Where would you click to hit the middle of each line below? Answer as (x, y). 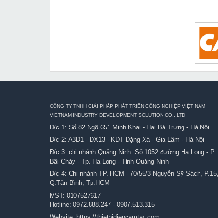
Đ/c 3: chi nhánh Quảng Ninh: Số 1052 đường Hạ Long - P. (133, 152)
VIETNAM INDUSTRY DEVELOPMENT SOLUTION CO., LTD (118, 115)
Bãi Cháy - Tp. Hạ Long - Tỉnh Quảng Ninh (109, 161)
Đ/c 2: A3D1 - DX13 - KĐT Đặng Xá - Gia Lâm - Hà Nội (127, 139)
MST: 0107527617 (75, 195)
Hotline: (61, 204)
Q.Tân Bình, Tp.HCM (80, 183)
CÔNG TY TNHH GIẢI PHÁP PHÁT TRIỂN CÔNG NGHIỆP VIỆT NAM (127, 106)
